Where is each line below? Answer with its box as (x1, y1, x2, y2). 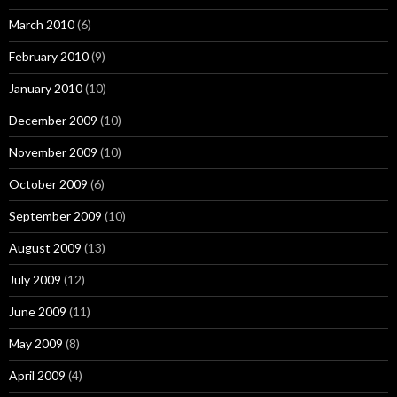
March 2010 (9, 17, 74, 32)
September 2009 (9, 208, 102, 223)
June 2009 (9, 304, 66, 319)
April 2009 (9, 368, 66, 383)
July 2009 (9, 272, 61, 287)
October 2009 (9, 176, 88, 191)
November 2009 (9, 144, 97, 160)
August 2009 (9, 240, 82, 255)
